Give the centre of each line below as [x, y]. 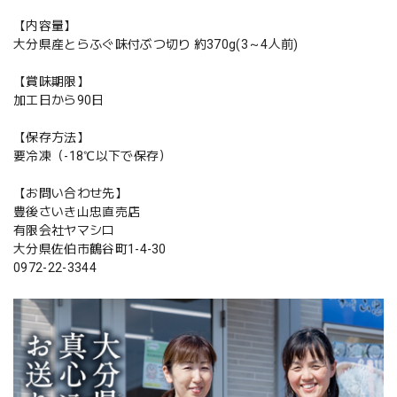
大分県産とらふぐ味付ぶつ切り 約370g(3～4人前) [156, 44]
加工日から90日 [59, 100]
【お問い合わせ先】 [70, 193]
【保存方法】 [51, 137]
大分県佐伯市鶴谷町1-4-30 [90, 249]
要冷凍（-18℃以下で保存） [93, 156]
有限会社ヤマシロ [64, 230]
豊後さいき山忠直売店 [77, 211]
